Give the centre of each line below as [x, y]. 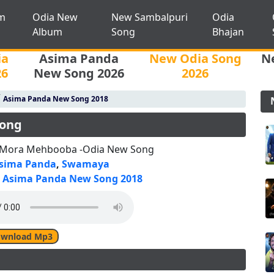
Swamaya [86, 164]
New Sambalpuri [149, 17]
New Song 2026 [79, 73]
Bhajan [228, 32]
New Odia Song [195, 58]
